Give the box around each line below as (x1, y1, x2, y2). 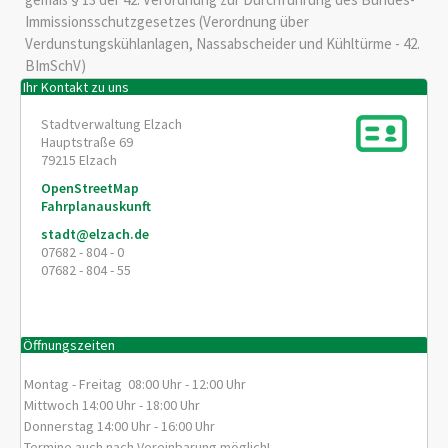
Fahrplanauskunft (41, 197, 151, 216)
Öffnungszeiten (23, 335, 116, 354)
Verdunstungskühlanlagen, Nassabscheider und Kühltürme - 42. (24, 33, 420, 53)
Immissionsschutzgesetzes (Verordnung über (24, 11, 309, 31)
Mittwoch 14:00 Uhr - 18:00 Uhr (24, 396, 201, 415)
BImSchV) (24, 55, 86, 75)
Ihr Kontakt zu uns (23, 77, 130, 96)
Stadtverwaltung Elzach (41, 115, 182, 134)
